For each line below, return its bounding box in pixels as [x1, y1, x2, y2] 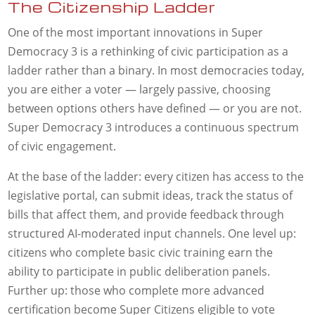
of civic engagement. [8, 139, 117, 155]
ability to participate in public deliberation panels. [8, 264, 271, 280]
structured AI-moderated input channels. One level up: [8, 226, 297, 242]
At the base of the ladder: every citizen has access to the [8, 169, 304, 185]
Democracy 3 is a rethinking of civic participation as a [8, 44, 289, 60]
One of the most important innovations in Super [8, 25, 264, 41]
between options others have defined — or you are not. [8, 101, 302, 117]
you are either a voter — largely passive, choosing [8, 82, 271, 98]
